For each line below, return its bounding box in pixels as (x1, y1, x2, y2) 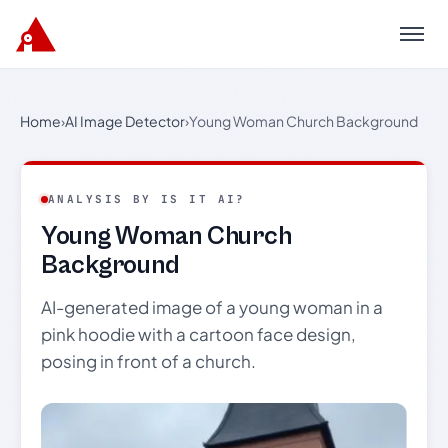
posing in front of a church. (41, 350, 256, 372)
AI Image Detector (65, 112, 185, 130)
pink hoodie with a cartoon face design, (41, 323, 356, 345)
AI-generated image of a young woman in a (41, 296, 383, 318)
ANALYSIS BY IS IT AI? (48, 192, 246, 206)
